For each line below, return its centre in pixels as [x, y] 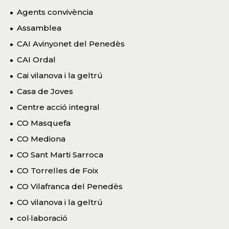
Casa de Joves [45, 91]
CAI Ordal [36, 60]
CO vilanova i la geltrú [60, 202]
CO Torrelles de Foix [58, 171]
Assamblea [39, 28]
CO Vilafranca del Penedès [70, 187]
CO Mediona [41, 139]
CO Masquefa [44, 123]
